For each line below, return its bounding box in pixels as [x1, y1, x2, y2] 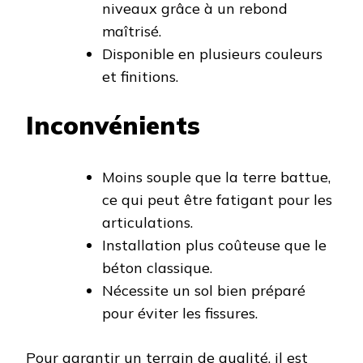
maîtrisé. [102, 22, 161, 41]
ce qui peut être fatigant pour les [102, 190, 332, 210]
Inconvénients [26, 109, 200, 142]
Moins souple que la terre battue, [102, 168, 331, 187]
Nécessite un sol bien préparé [102, 281, 305, 301]
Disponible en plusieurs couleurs [102, 45, 322, 64]
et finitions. [102, 67, 178, 87]
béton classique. [102, 258, 212, 278]
